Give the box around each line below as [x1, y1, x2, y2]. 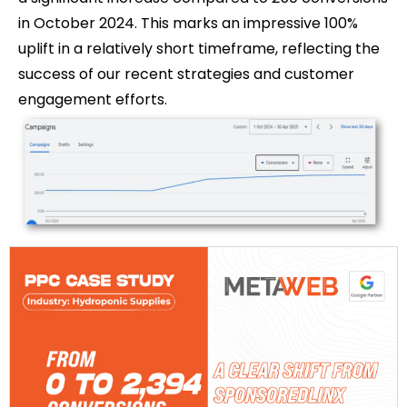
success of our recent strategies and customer [18, 64, 354, 84]
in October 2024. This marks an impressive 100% [18, 13, 358, 34]
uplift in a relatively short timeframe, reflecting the [18, 38, 380, 59]
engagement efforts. [18, 89, 167, 110]
